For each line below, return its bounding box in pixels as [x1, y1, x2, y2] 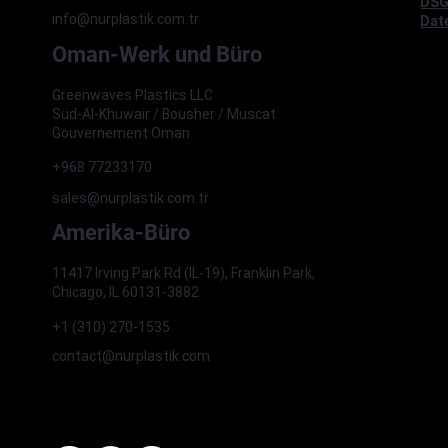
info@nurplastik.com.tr [51, 11, 199, 28]
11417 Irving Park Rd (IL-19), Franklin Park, [51, 264, 315, 281]
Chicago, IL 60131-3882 [51, 283, 199, 300]
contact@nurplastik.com [51, 348, 210, 365]
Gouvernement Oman [51, 124, 190, 141]
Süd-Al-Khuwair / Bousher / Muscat [51, 105, 276, 122]
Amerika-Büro [51, 220, 190, 246]
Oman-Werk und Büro [51, 41, 262, 67]
